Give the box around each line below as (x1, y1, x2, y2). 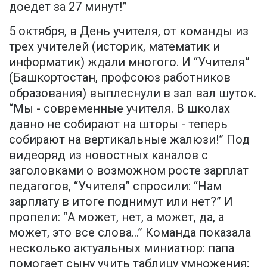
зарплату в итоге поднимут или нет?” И (9, 194, 233, 209)
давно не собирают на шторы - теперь (9, 117, 228, 132)
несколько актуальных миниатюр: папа (9, 241, 234, 256)
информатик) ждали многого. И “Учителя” (9, 55, 250, 70)
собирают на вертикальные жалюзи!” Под (9, 132, 250, 147)
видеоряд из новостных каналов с (9, 148, 208, 163)
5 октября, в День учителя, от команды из (9, 24, 249, 39)
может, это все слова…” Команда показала (9, 225, 251, 240)
